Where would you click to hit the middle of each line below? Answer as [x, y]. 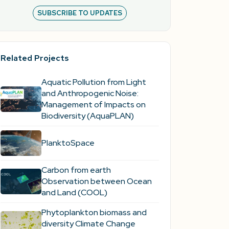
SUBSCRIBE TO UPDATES [79, 13]
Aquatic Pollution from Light [94, 82]
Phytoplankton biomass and [94, 212]
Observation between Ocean [96, 181]
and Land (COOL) [74, 192]
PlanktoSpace [68, 143]
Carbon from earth [76, 170]
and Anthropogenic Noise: [90, 93]
